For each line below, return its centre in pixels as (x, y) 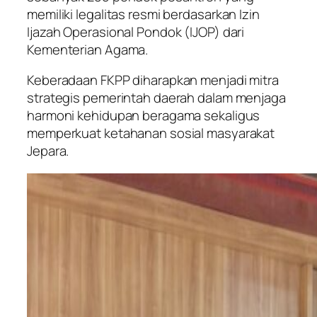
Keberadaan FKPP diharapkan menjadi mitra (153, 80)
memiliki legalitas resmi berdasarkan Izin (143, 14)
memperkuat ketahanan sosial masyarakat (151, 133)
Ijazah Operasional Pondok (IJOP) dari (136, 31)
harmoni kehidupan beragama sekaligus (144, 116)
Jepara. (48, 151)
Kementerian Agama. (88, 49)
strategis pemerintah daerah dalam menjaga (156, 98)
